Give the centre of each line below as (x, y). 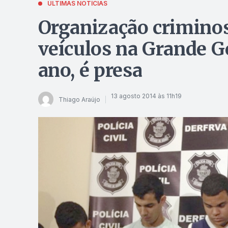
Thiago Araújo (79, 99)
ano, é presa (90, 70)
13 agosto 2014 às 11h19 (146, 96)
